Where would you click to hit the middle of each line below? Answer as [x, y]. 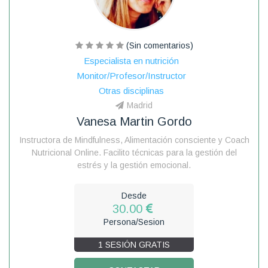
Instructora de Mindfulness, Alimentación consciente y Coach [134, 140]
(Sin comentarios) [158, 45]
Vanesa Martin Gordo [134, 121]
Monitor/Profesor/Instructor [131, 75]
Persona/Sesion [134, 222]
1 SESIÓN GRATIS [134, 244]
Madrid [140, 105]
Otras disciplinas [131, 90]
